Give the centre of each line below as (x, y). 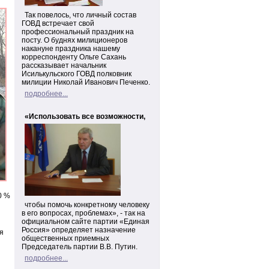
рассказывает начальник (64, 65)
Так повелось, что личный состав (80, 15)
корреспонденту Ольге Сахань (74, 57)
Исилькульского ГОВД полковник (77, 74)
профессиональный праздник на (78, 32)
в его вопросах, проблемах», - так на (83, 213)
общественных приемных (65, 238)
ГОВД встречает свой (58, 23)
